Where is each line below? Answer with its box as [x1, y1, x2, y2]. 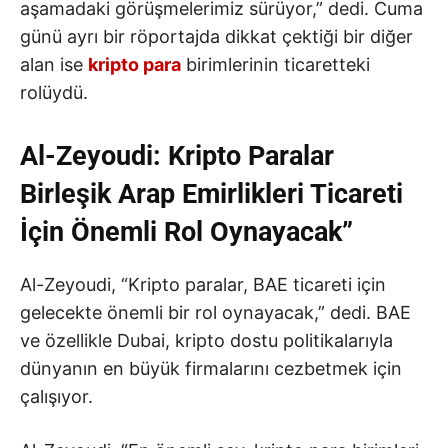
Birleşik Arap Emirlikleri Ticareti [20, 178, 403, 211]
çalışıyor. [20, 386, 93, 408]
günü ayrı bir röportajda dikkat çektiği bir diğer [20, 26, 413, 48]
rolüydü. [20, 82, 88, 104]
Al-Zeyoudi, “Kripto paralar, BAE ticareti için [20, 274, 386, 296]
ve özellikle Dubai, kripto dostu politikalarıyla [20, 330, 393, 352]
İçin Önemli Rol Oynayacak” [20, 216, 353, 249]
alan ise [20, 54, 88, 76]
